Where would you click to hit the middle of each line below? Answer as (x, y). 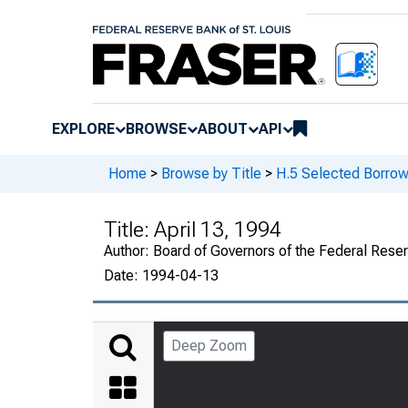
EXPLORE (83, 128)
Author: (128, 250)
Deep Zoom (209, 345)
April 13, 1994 (218, 229)
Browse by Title (211, 174)
